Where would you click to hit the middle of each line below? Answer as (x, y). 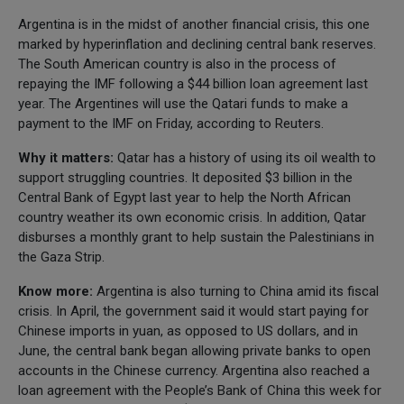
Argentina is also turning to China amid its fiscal (236, 291)
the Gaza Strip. (61, 257)
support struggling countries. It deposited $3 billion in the (185, 177)
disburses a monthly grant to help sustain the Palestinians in (196, 237)
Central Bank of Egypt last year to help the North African (184, 197)
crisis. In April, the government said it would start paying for (193, 311)
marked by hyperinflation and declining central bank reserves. (197, 44)
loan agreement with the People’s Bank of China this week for (200, 390)
